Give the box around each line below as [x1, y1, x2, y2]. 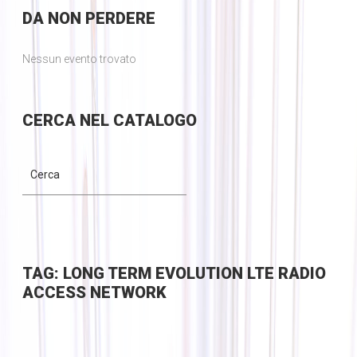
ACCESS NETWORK [22, 283, 167, 303]
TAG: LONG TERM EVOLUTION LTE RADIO [22, 264, 326, 284]
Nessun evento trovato [22, 53, 136, 66]
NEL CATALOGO [75, 111, 197, 131]
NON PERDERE [43, 9, 155, 29]
